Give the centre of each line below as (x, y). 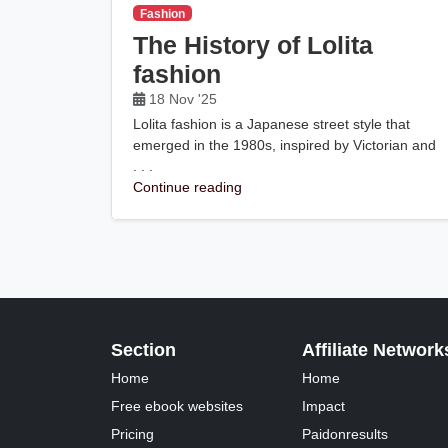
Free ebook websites (177, 405)
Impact (323, 405)
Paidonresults (344, 433)
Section (144, 349)
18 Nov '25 (183, 99)
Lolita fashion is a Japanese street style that (272, 123)
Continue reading (188, 186)
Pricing (133, 433)
